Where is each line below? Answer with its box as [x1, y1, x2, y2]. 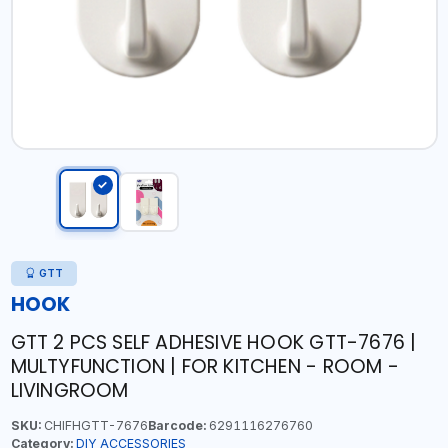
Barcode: [147, 418, 206, 433]
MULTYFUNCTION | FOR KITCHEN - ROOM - [10, 353, 399, 380]
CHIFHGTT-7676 [40, 418, 148, 433]
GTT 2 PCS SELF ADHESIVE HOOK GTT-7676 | [10, 329, 417, 356]
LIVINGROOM [10, 377, 129, 404]
